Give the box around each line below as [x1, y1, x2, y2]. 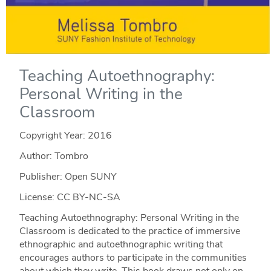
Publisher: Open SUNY [19, 169, 117, 183]
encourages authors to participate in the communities [19, 250, 247, 264]
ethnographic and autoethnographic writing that [19, 237, 223, 251]
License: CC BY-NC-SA [19, 190, 120, 204]
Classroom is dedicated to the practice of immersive [19, 224, 240, 238]
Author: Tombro [19, 149, 88, 163]
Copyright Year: [19, 128, 88, 142]
